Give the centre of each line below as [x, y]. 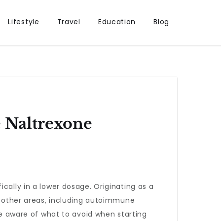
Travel [69, 22]
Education [117, 22]
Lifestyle [24, 22]
